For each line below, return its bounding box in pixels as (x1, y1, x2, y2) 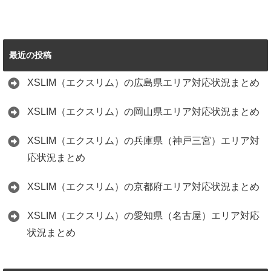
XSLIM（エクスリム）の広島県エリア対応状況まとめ (27, 77, 260, 88)
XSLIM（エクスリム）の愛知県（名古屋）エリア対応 (27, 211, 260, 221)
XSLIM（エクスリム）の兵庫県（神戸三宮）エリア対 (27, 135, 260, 146)
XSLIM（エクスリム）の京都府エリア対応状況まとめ (27, 181, 260, 192)
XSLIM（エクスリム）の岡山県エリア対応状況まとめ (27, 106, 260, 117)
